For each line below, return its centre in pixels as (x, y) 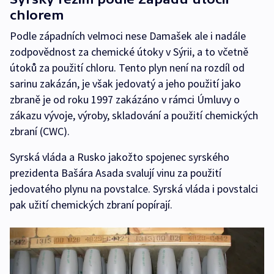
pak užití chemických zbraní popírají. (91, 205)
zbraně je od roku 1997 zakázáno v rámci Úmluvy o (125, 100)
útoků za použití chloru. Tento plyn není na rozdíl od (127, 68)
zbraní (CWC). (40, 131)
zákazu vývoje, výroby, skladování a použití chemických (134, 116)
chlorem (37, 15)
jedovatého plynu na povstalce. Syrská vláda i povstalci (134, 189)
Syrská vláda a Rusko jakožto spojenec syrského (120, 157)
